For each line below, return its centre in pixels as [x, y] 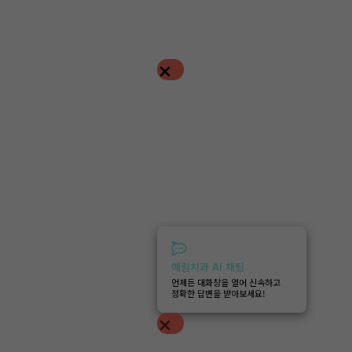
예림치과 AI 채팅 [208, 266]
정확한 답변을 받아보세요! [218, 293]
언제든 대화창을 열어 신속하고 [226, 282]
